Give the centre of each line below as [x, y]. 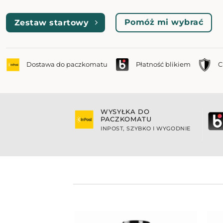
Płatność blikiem [163, 65]
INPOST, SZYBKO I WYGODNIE [146, 129]
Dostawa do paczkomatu [67, 65]
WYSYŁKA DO [125, 112]
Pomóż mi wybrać [164, 22]
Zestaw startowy [52, 22]
